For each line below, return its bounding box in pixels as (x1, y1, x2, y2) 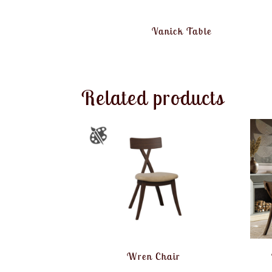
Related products (81, 84, 225, 110)
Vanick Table (152, 24, 212, 37)
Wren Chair (126, 250, 180, 263)
